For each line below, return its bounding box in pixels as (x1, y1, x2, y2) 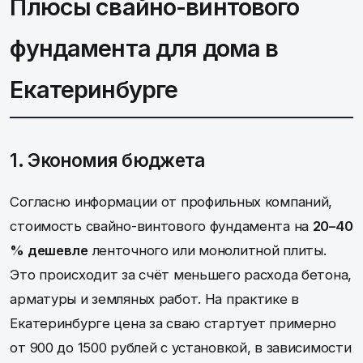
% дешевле (10, 241, 88, 258)
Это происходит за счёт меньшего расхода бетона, (10, 266, 352, 283)
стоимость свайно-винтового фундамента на (10, 217, 313, 234)
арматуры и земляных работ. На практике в (10, 290, 299, 307)
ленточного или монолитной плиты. (88, 241, 327, 258)
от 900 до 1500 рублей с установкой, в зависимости (10, 339, 352, 356)
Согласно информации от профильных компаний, (10, 193, 333, 210)
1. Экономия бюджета (10, 148, 205, 171)
